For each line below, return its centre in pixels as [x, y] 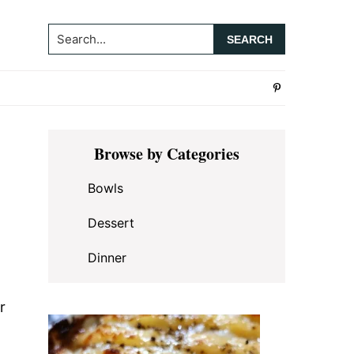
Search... [77, 34]
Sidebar [86, 165]
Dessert [111, 223]
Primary [89, 141]
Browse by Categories [167, 154]
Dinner [107, 258]
